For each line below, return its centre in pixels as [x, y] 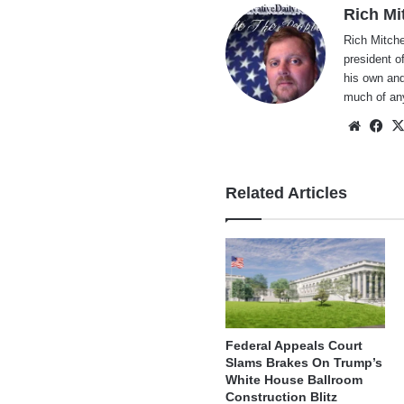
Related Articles [287, 193]
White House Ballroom [294, 380]
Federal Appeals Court [294, 346]
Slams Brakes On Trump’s [304, 363]
